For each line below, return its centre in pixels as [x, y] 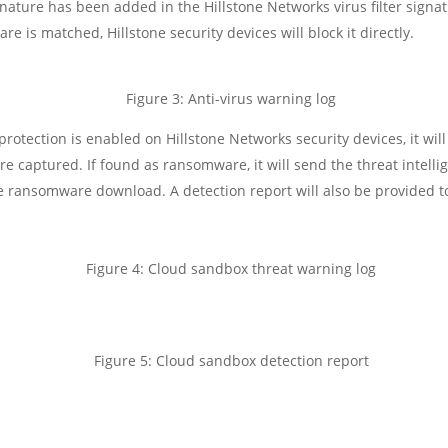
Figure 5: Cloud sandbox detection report [231, 360]
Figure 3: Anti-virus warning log [231, 98]
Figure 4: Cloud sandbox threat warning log [231, 268]
